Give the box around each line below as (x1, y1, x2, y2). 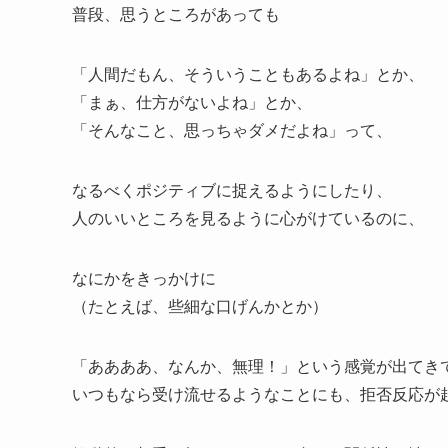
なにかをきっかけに (72, 265, 216, 289)
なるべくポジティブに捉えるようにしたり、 (72, 177, 392, 201)
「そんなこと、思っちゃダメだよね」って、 (72, 117, 392, 141)
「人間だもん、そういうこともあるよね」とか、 (72, 61, 424, 85)
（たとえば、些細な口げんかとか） (72, 293, 328, 317)
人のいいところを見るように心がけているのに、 (72, 205, 424, 229)
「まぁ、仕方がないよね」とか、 (72, 89, 312, 113)
